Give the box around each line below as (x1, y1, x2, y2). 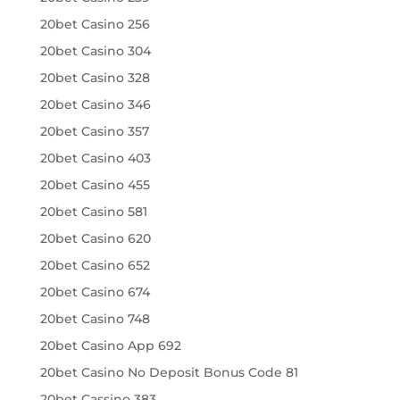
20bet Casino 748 (39, 310, 150, 327)
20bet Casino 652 (39, 256, 150, 273)
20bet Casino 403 (39, 149, 151, 166)
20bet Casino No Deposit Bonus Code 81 (39, 363, 298, 380)
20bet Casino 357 (39, 122, 149, 139)
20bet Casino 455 (39, 176, 150, 193)
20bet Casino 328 (39, 69, 150, 86)
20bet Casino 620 (39, 229, 151, 246)
